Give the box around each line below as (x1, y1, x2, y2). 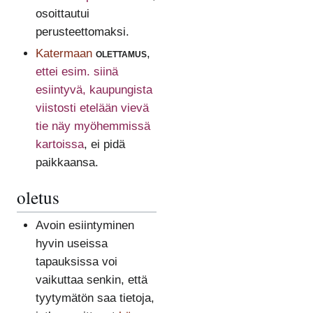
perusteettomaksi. (35, 24, 129, 38)
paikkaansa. (35, 155, 99, 169)
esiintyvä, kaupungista (35, 82, 152, 96)
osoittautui (35, 6, 89, 20)
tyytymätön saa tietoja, (35, 291, 154, 305)
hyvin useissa (35, 237, 108, 251)
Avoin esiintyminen (35, 219, 134, 233)
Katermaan (35, 46, 92, 60)
